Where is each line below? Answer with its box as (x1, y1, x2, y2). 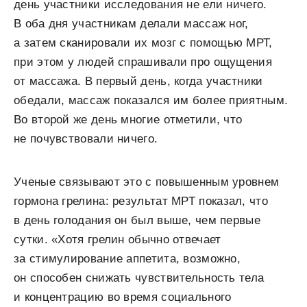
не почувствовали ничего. (14, 132, 158, 145)
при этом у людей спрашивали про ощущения (14, 56, 272, 69)
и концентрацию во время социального (14, 291, 232, 304)
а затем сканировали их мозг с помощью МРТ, (14, 36, 273, 49)
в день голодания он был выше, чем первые (14, 214, 260, 227)
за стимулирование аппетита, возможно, (14, 252, 241, 265)
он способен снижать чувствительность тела (14, 271, 265, 284)
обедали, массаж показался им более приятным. (14, 94, 288, 107)
